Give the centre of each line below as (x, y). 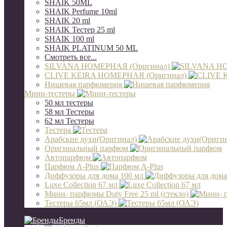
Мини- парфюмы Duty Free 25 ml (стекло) (118, 194)
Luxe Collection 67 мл (82, 185)
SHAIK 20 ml (67, 21)
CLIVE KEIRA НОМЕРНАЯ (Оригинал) (117, 75)
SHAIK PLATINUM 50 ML (91, 48)
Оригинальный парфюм (87, 148)
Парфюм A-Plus (73, 166)
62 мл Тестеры (69, 121)
